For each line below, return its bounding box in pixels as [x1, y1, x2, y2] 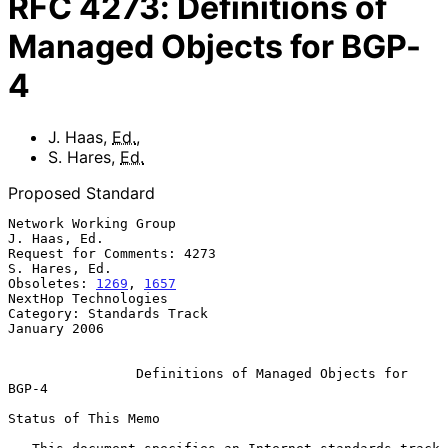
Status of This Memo [8, 410, 160, 426]
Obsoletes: [8, 275, 96, 291]
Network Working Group [8, 215, 176, 231]
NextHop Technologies [8, 290, 168, 306]
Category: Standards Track [8, 305, 208, 321]
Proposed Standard [8, 182, 155, 203]
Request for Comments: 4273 [8, 245, 216, 261]
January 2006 [8, 320, 104, 336]
